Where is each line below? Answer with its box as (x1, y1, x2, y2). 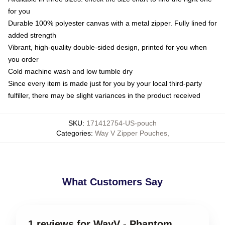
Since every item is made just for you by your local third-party (8, 79, 202, 87)
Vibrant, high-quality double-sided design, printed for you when (8, 43, 207, 51)
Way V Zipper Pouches (94, 129, 167, 137)
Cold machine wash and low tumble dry (8, 67, 133, 75)
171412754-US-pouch (86, 119, 157, 127)
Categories (56, 129, 91, 137)
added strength (8, 31, 56, 39)
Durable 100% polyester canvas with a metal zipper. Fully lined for (8, 19, 217, 27)
